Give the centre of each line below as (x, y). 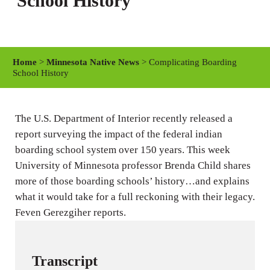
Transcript (65, 261)
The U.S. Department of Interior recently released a (124, 118)
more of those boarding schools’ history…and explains (132, 181)
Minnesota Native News (93, 62)
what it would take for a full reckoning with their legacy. (135, 196)
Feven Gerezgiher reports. (70, 212)
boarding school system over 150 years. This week (122, 149)
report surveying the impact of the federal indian (118, 134)
